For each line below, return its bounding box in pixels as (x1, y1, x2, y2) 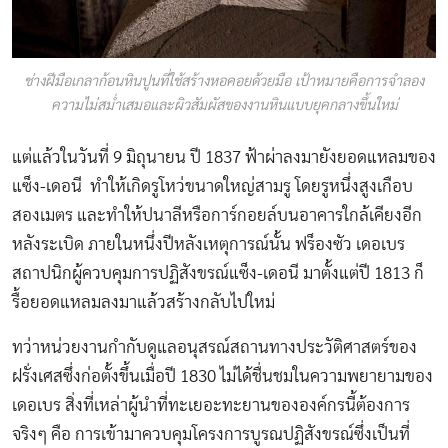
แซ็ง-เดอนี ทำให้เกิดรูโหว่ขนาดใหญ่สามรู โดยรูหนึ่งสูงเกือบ (12, 178, 413, 196)
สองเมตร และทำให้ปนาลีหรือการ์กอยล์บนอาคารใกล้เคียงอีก (12, 207, 422, 225)
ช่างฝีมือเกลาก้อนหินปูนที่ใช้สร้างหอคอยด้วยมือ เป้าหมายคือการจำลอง (24, 73, 424, 89)
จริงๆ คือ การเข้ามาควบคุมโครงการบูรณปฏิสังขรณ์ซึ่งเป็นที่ (12, 426, 410, 444)
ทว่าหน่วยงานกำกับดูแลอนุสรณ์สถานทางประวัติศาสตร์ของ (12, 339, 417, 357)
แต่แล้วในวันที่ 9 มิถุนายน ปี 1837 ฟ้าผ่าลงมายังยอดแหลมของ (12, 149, 436, 167)
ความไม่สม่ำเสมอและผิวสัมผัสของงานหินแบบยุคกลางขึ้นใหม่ (50, 97, 398, 113)
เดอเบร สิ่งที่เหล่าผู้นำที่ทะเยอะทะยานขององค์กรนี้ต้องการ (12, 397, 410, 415)
